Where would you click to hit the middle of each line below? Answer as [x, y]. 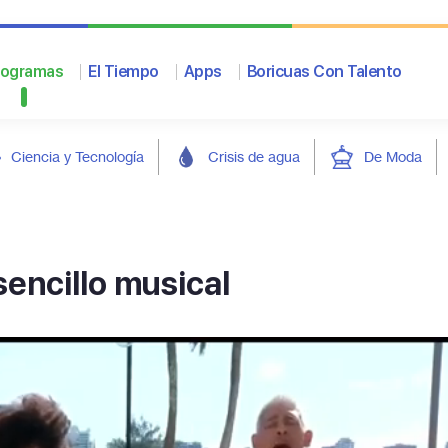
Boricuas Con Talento [324, 71]
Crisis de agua [254, 156]
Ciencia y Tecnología [77, 156]
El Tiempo [123, 71]
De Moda [393, 156]
